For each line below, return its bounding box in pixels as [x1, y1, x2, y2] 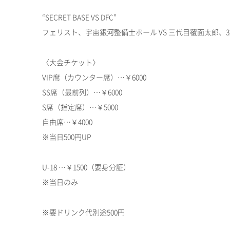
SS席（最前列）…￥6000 [42, 86, 122, 97]
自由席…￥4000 [42, 116, 92, 127]
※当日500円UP [42, 131, 91, 142]
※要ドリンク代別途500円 [42, 206, 125, 217]
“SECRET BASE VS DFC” [42, 11, 117, 22]
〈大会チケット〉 [42, 56, 100, 67]
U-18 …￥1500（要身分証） [42, 161, 130, 172]
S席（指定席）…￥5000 [42, 101, 118, 112]
